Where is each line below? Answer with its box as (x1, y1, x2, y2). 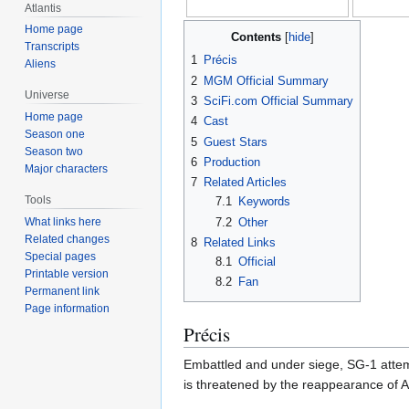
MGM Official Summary (204, 73, 329, 88)
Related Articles (204, 175, 287, 190)
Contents (230, 30, 281, 45)
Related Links (204, 236, 276, 250)
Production (204, 155, 260, 170)
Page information (25, 301, 110, 315)
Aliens (25, 58, 57, 71)
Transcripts (25, 40, 80, 54)
